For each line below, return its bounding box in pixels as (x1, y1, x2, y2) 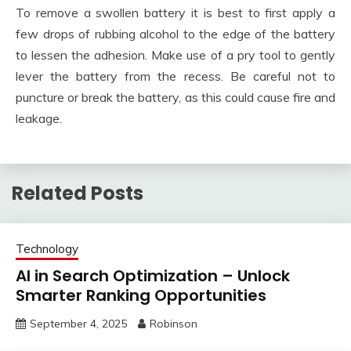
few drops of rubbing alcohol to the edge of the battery (16, 26, 335, 42)
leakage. (16, 110, 62, 127)
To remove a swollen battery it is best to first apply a (16, 5, 335, 21)
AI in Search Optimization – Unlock (16, 264, 290, 287)
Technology (16, 241, 78, 256)
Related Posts (12, 180, 143, 206)
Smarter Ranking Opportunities (16, 284, 266, 306)
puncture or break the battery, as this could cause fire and (16, 89, 335, 106)
